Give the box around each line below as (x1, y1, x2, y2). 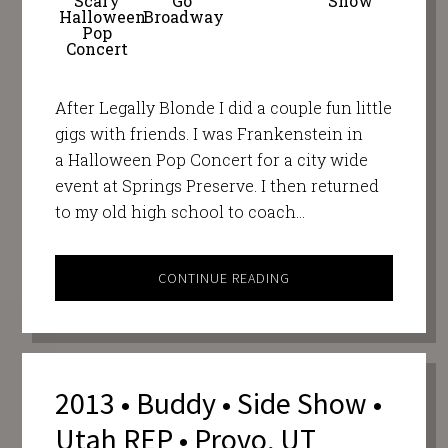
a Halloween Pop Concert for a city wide (54, 148, 368, 170)
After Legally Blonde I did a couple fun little (54, 96, 392, 118)
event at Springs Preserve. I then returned (54, 174, 379, 196)
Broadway (143, 5, 225, 27)
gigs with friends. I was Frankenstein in (54, 122, 363, 144)
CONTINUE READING (158, 268, 290, 287)
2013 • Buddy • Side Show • (54, 384, 382, 423)
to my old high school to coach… (54, 200, 305, 222)
